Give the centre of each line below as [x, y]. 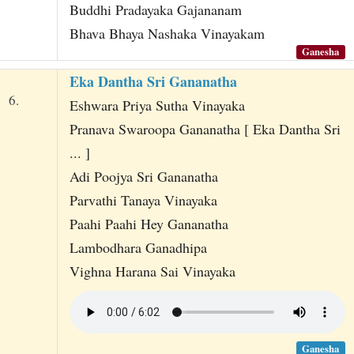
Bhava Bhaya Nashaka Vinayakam [167, 33]
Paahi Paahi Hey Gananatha [149, 224]
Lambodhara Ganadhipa [138, 248]
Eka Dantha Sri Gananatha [153, 82]
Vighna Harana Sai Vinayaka [152, 271]
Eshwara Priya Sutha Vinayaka [157, 105]
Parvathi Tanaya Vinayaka [143, 200]
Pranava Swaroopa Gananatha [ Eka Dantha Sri [205, 129]
